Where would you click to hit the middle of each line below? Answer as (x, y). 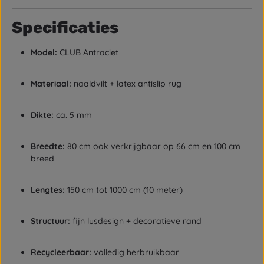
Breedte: (48, 146)
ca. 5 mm (73, 115)
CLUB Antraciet (88, 52)
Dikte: (42, 115)
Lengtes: (48, 190)
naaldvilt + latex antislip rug (126, 84)
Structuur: (50, 221)
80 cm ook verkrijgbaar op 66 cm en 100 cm (153, 146)
